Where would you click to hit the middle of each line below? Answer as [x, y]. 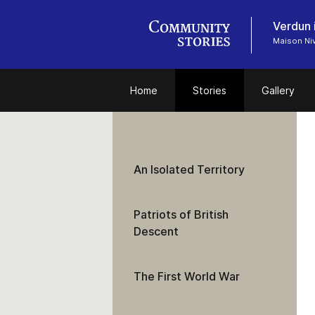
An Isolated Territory [189, 169]
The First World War [187, 276]
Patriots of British [181, 214]
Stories [210, 90]
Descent [156, 231]
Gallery [278, 90]
